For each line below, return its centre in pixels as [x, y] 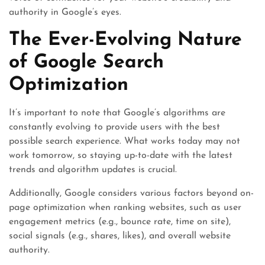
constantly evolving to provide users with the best [114, 127]
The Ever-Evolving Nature [125, 40]
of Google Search [86, 63]
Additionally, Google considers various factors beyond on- [131, 193]
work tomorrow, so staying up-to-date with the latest [121, 156]
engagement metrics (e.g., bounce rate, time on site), [120, 222]
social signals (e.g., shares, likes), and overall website [120, 236]
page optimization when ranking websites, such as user [125, 208]
